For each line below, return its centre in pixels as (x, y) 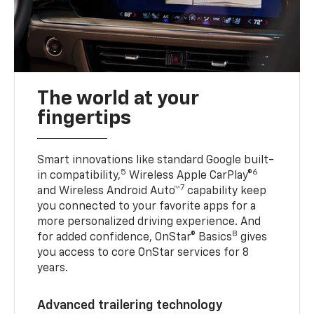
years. (53, 268)
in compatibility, (79, 176)
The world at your (118, 98)
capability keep (226, 191)
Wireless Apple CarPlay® (190, 176)
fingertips (84, 118)
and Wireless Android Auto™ (109, 191)
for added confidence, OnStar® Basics (135, 237)
